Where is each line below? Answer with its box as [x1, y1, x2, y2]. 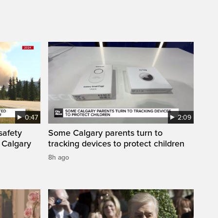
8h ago [48, 153, 69, 162]
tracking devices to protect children [48, 138, 184, 149]
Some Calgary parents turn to [48, 127, 163, 139]
